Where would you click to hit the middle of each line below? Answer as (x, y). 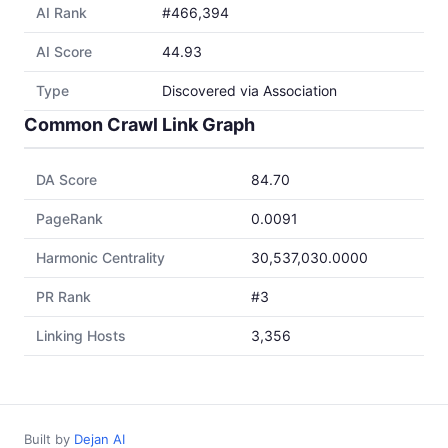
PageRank (69, 218)
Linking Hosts (81, 335)
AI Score (64, 51)
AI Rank (61, 12)
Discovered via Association (249, 90)
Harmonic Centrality (100, 257)
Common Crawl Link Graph (139, 124)
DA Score (66, 179)
